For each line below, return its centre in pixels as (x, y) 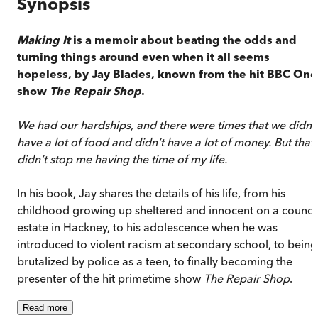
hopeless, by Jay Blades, (87, 73)
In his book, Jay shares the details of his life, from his (151, 193)
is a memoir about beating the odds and (183, 39)
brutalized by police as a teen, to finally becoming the (155, 261)
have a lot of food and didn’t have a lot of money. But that (165, 142)
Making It (44, 39)
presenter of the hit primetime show (110, 278)
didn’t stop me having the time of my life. (122, 159)
